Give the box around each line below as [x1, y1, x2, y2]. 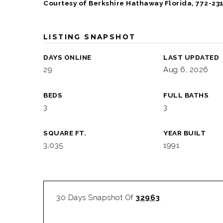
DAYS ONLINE [43, 53, 92, 61]
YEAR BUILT [163, 129, 206, 137]
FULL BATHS [163, 91, 209, 99]
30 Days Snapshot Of [56, 193, 135, 202]
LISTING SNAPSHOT [43, 33, 136, 41]
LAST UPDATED [163, 53, 220, 61]
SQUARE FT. [43, 129, 86, 137]
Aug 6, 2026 [163, 65, 209, 74]
